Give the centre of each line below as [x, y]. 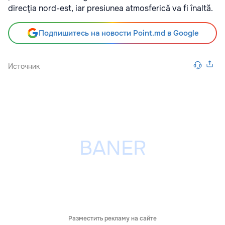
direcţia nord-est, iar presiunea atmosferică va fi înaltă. [110, 9]
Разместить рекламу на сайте [113, 219]
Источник [24, 67]
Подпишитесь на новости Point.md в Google [119, 33]
